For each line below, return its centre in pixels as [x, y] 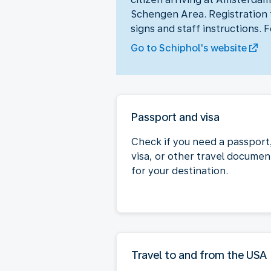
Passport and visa [175, 117]
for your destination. [180, 171]
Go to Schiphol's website [189, 48]
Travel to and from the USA [199, 255]
